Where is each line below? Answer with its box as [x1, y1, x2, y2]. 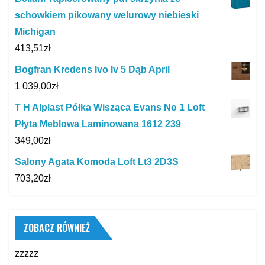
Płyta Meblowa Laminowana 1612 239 [15, 119, 181, 130]
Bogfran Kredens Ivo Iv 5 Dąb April [15, 64, 170, 75]
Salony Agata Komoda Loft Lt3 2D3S [15, 157, 179, 167]
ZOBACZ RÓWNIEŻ [24, 221, 90, 235]
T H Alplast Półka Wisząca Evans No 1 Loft [15, 102, 205, 113]
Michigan [15, 27, 56, 37]
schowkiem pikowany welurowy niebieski [15, 10, 199, 21]
